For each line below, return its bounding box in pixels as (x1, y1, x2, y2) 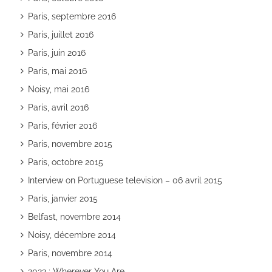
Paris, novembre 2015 (27, 138, 112, 149)
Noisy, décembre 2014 (27, 229, 116, 240)
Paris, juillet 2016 (27, 29, 93, 39)
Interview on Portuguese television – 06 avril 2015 (27, 175, 222, 185)
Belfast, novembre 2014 (27, 211, 121, 222)
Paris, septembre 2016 (27, 11, 116, 21)
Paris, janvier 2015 (27, 193, 98, 203)
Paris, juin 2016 (27, 47, 86, 58)
